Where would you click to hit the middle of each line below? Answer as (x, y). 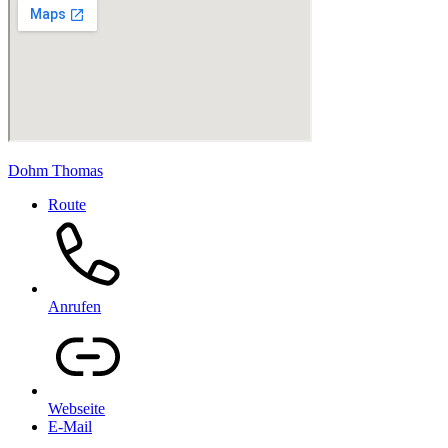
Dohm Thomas (55, 170)
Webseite (76, 408)
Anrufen (74, 306)
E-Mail (70, 426)
